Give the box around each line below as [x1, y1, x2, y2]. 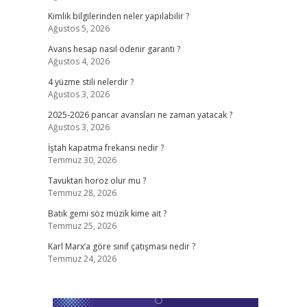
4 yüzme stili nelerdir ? [47, 76, 134, 88]
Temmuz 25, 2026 [47, 220, 116, 232]
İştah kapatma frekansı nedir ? [47, 142, 164, 153]
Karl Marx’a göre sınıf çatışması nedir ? [47, 241, 195, 252]
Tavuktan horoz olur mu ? [47, 175, 146, 186]
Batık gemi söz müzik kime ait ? [47, 208, 167, 219]
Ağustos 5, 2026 [47, 23, 110, 34]
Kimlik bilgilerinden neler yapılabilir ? [47, 10, 189, 22]
